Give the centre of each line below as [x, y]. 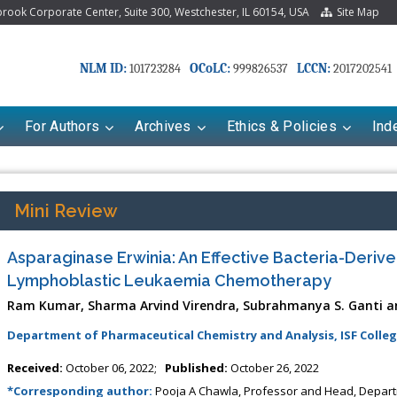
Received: [35, 367]
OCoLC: [210, 69]
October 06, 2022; [113, 367]
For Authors [62, 126]
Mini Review [66, 210]
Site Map [355, 12]
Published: [196, 367]
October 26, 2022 [273, 367]
